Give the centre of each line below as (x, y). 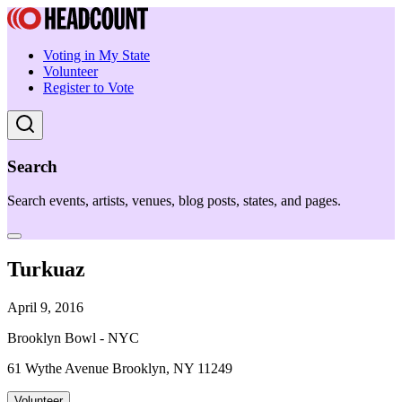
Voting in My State (96, 55)
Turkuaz (46, 270)
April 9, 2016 (45, 308)
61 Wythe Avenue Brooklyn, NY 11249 (120, 369)
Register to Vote (88, 87)
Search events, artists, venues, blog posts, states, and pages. (174, 201)
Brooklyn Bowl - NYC (73, 338)
